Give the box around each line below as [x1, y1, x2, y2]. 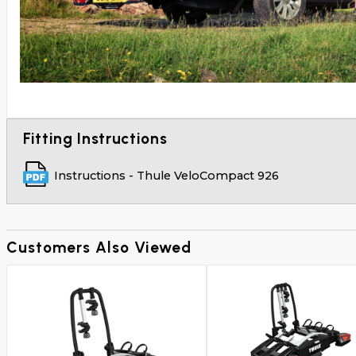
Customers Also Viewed [6, 238, 192, 257]
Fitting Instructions [22, 129, 168, 148]
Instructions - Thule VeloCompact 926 [54, 168, 280, 184]
